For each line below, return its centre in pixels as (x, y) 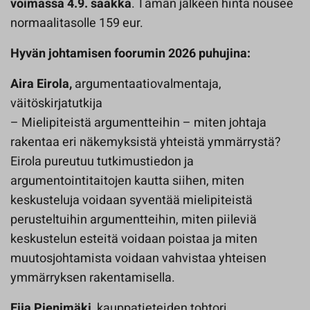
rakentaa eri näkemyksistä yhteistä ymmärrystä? (146, 142)
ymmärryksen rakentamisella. (93, 278)
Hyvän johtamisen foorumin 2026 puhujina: (130, 54)
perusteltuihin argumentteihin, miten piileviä (134, 220)
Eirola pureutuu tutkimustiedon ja (102, 162)
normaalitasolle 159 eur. (77, 23)
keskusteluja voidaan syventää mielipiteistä (131, 200)
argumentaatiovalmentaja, (148, 84)
